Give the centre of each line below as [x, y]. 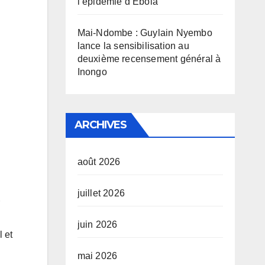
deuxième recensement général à [149, 59]
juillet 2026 [101, 193]
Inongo [92, 72]
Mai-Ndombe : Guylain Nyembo [145, 33]
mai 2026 [97, 256]
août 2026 [99, 162]
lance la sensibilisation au [133, 46]
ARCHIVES [101, 125]
